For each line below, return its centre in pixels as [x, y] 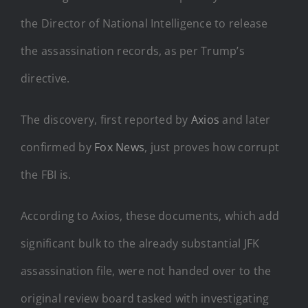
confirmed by [58, 147]
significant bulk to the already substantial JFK [140, 243]
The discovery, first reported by [106, 119]
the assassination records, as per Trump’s [133, 51]
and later [245, 119]
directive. [45, 78]
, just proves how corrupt [212, 147]
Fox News [120, 147]
